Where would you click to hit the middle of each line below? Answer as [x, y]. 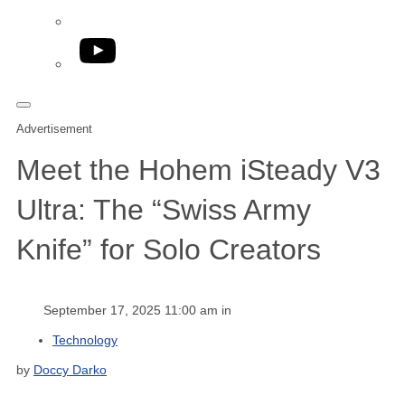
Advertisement [54, 129]
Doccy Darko [70, 369]
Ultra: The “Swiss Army [164, 210]
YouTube [108, 42]
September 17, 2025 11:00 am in [137, 310]
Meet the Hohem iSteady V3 [198, 170]
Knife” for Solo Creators [169, 250]
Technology [85, 339]
